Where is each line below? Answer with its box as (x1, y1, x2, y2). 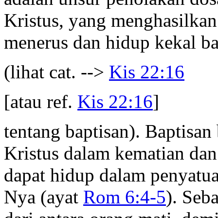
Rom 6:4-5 (83, 186, 166, 207)
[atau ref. (4, 91, 77, 112)
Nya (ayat (4, 186, 83, 207)
